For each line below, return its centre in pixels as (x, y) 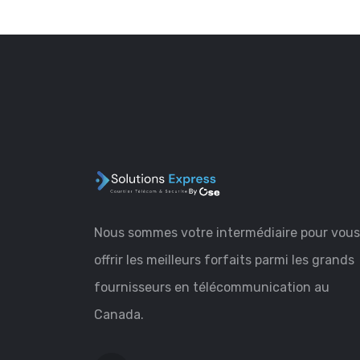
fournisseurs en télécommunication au (212, 287)
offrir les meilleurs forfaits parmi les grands (224, 260)
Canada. (119, 315)
